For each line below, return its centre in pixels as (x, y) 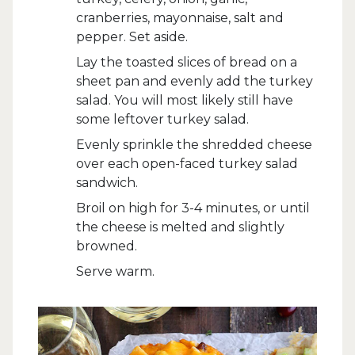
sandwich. (107, 183)
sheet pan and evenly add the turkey (195, 81)
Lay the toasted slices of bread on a (187, 62)
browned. (107, 246)
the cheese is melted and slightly (180, 227)
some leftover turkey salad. (162, 119)
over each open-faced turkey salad (187, 164)
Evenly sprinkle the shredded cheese (194, 145)
